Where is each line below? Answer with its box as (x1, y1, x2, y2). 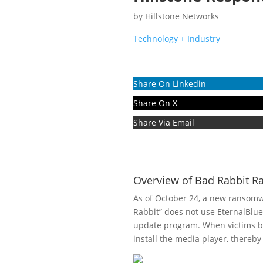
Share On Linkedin (133, 77, 206, 89)
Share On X (133, 97, 177, 109)
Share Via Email (133, 116, 194, 128)
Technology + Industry (133, 33, 220, 45)
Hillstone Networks (145, 11, 219, 22)
